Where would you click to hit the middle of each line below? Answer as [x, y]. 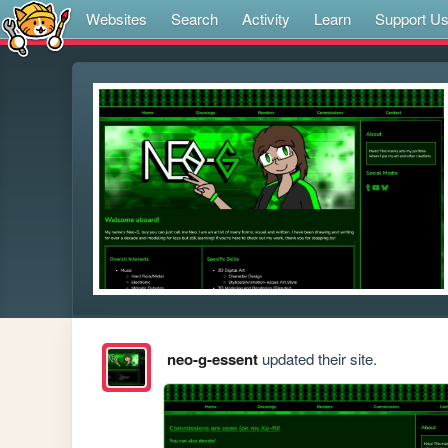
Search [194, 18]
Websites [116, 18]
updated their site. [317, 359]
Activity [266, 18]
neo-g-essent [212, 359]
